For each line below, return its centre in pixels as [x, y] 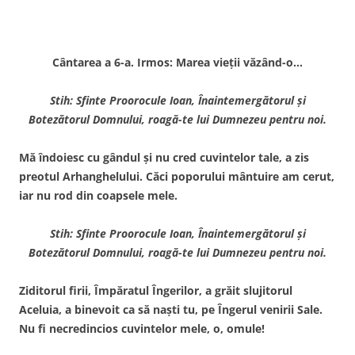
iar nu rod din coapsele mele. [98, 195]
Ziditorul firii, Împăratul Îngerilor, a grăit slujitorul [156, 290]
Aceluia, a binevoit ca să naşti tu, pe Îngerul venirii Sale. [171, 309]
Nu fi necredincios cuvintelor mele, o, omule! [142, 328]
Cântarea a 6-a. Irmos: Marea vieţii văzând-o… [177, 62]
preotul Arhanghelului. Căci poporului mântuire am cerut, [177, 176]
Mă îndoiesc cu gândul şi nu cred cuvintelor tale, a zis [164, 157]
